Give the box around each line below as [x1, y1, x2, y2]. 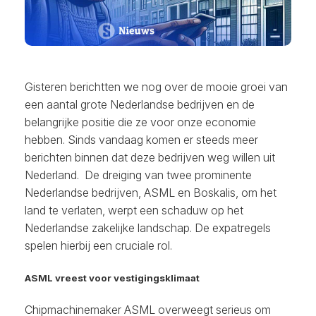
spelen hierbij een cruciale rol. [25, 238, 172, 253]
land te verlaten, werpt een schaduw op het [25, 203, 243, 218]
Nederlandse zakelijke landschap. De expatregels [25, 221, 271, 236]
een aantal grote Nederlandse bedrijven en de [25, 97, 255, 112]
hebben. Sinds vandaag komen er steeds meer [25, 133, 258, 147]
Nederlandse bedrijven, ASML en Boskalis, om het [25, 186, 276, 200]
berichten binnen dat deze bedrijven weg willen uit [25, 150, 275, 165]
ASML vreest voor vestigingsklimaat [25, 272, 200, 284]
